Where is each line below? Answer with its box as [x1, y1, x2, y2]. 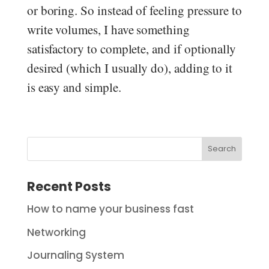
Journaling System [26, 248, 124, 262]
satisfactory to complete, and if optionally [26, 40, 237, 57]
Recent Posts [26, 178, 111, 195]
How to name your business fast [26, 202, 194, 216]
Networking [26, 225, 86, 240]
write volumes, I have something [26, 21, 190, 38]
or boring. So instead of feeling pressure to [26, 2, 243, 19]
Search [208, 143, 237, 155]
